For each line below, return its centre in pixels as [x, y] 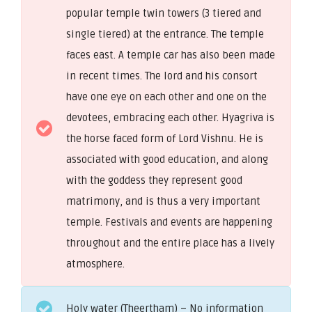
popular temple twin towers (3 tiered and [164, 13]
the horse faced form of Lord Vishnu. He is [165, 138]
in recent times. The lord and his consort [162, 76]
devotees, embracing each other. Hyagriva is [170, 117]
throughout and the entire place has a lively [170, 243]
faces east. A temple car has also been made [171, 55]
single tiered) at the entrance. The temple [165, 34]
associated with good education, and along [167, 159]
